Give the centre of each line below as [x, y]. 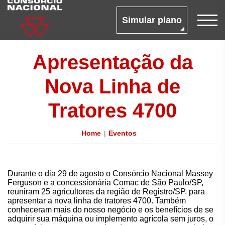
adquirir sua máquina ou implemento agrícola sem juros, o [110, 219]
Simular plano [152, 20]
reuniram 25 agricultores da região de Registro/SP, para [106, 192]
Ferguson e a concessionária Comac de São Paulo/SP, [105, 183]
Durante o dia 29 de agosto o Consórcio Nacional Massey [110, 174]
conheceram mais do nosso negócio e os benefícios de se [110, 210]
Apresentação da [113, 62]
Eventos [122, 133]
